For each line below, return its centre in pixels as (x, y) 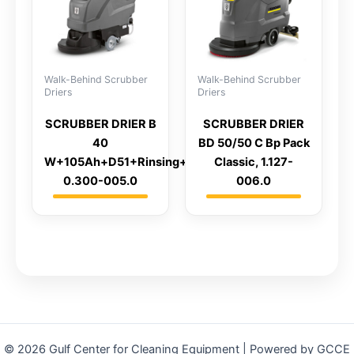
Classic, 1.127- (254, 162)
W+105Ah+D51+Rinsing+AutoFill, (139, 162)
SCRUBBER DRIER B (100, 124)
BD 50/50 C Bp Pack (254, 143)
